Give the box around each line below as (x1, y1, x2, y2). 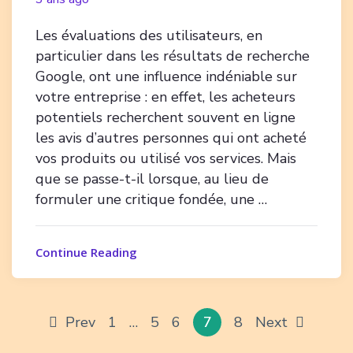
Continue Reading (35, 243, 137, 260)
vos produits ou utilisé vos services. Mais (35, 148, 296, 168)
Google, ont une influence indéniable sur (35, 66, 297, 86)
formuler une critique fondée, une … (35, 189, 267, 209)
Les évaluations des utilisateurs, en (35, 25, 262, 45)
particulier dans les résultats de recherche (35, 46, 310, 65)
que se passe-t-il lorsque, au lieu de (35, 169, 269, 188)
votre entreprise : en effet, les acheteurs (35, 87, 295, 106)
